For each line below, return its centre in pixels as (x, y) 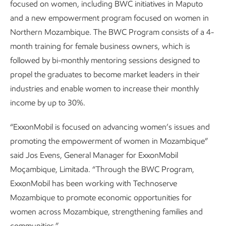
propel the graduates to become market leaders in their (105, 74)
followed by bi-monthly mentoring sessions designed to (105, 60)
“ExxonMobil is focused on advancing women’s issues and (110, 127)
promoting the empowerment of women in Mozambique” (109, 141)
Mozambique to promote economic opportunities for (101, 197)
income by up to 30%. (48, 103)
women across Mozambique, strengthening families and (106, 212)
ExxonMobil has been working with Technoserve (94, 183)
